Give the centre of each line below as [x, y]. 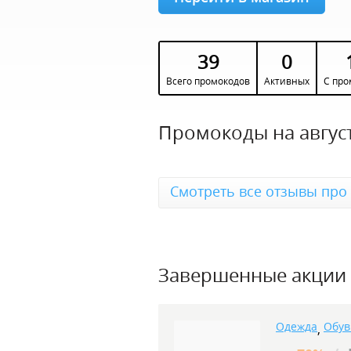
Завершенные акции [252, 275]
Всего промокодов [208, 81]
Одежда [297, 326]
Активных [287, 81]
